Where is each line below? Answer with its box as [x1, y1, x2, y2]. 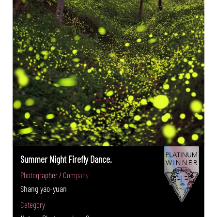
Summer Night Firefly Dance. [20, 153, 112, 165]
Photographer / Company [20, 170, 89, 180]
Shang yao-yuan [20, 183, 67, 194]
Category [20, 199, 46, 209]
